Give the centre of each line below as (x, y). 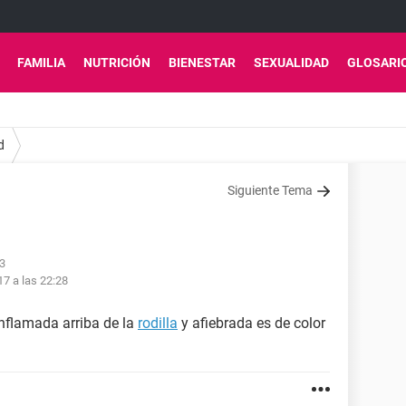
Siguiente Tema (270, 190)
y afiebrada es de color (251, 323)
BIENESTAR (202, 63)
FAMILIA (41, 63)
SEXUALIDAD (291, 63)
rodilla (158, 323)
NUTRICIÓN (117, 63)
